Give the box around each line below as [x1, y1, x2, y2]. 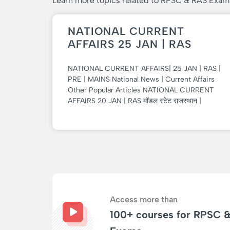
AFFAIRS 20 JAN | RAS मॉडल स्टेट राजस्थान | [68, 96, 201, 105]
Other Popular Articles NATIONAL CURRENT [68, 85, 214, 94]
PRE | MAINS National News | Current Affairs [68, 74, 215, 84]
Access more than [109, 194, 178, 204]
